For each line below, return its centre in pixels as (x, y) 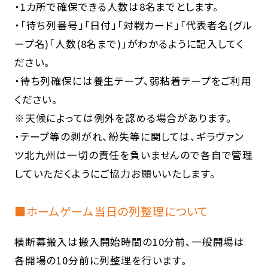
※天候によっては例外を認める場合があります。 (123, 118)
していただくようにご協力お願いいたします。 (115, 174)
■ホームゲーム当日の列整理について (111, 211)
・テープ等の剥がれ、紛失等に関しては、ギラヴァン (129, 137)
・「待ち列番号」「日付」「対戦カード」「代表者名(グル (133, 25)
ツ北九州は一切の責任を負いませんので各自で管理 (134, 155)
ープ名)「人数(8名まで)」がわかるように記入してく (129, 44)
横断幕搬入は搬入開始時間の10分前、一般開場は (130, 242)
